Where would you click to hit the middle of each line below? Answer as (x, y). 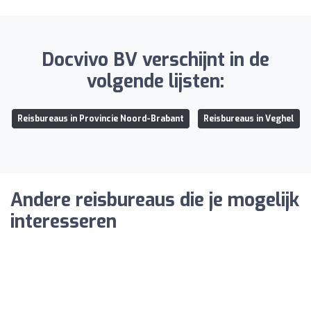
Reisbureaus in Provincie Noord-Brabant (100, 119)
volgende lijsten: (155, 82)
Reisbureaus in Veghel (249, 119)
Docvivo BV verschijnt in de (155, 60)
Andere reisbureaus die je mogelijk (155, 200)
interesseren (64, 222)
